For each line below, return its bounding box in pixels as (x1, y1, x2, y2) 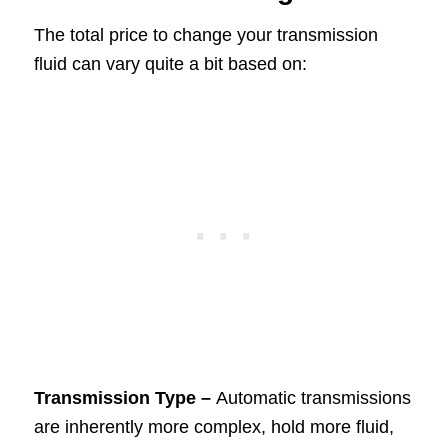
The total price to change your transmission (33, 24, 378, 45)
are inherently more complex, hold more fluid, (33, 417, 394, 438)
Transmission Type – (33, 388, 216, 409)
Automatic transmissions (215, 388, 411, 409)
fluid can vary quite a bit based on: (33, 53, 307, 74)
